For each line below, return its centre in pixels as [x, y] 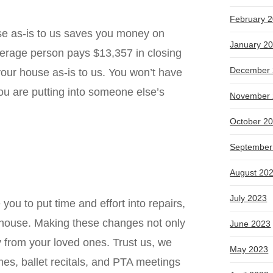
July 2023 [249, 198]
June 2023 [250, 224]
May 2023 [249, 250]
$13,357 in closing [138, 53]
